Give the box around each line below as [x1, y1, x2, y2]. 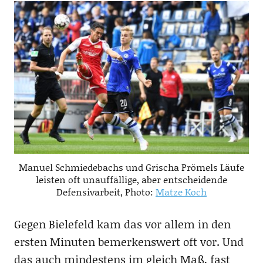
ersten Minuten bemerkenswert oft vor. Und [14, 233, 244, 249]
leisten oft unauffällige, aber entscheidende [36, 172, 227, 186]
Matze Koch [156, 184, 207, 198]
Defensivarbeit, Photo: [56, 184, 156, 198]
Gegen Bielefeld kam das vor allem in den [14, 215, 231, 232]
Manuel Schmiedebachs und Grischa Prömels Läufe [19, 160, 244, 174]
